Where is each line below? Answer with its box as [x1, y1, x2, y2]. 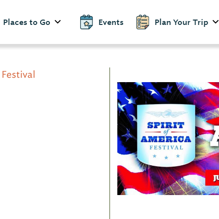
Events [98, 17, 124, 27]
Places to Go [40, 17, 50, 27]
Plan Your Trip [154, 17, 208, 27]
